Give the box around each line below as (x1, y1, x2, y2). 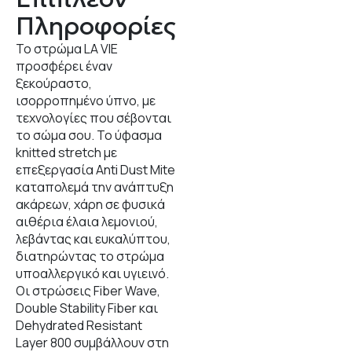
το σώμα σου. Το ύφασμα (16, 126, 162, 144)
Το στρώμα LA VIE (16, 40, 118, 57)
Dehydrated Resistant (16, 317, 142, 334)
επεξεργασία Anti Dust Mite (16, 161, 175, 178)
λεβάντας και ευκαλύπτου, (16, 230, 170, 247)
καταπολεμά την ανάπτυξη (16, 178, 174, 196)
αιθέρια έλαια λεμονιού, (16, 213, 158, 230)
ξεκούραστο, (16, 75, 92, 92)
